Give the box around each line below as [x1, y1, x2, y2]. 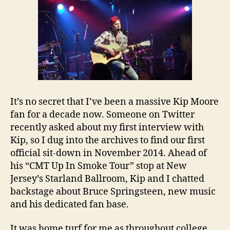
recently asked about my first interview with [10, 121, 204, 133]
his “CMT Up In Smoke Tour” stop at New [10, 160, 187, 172]
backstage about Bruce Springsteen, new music [10, 185, 216, 198]
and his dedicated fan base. [10, 198, 129, 210]
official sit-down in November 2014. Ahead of [10, 147, 207, 159]
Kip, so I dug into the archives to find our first [10, 134, 205, 146]
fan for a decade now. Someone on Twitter [10, 108, 195, 121]
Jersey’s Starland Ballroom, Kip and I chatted [10, 172, 204, 185]
